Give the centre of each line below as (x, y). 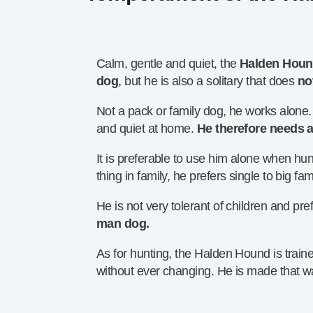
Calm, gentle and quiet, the (168, 64)
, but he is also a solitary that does (208, 81)
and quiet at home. (147, 129)
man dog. (123, 224)
